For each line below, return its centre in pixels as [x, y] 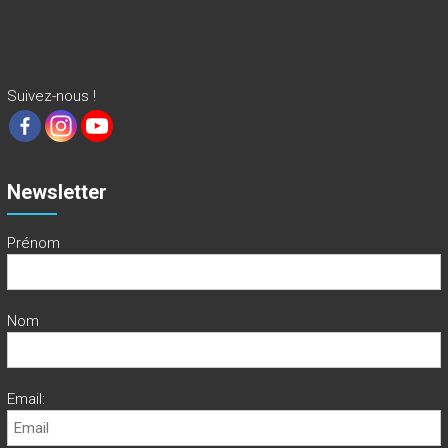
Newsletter [56, 192]
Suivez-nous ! [51, 96]
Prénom [33, 243]
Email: [25, 399]
